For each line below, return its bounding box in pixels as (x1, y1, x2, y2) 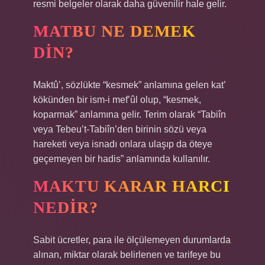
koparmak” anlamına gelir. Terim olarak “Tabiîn (33, 109, 226, 119)
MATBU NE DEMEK (33, 22, 196, 40)
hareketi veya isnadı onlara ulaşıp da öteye (33, 139, 212, 149)
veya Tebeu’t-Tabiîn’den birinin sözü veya (33, 124, 206, 134)
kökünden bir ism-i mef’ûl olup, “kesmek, (33, 95, 201, 105)
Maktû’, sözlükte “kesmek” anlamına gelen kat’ (33, 80, 225, 90)
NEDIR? (33, 198, 98, 216)
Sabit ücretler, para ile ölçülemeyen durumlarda (33, 235, 231, 245)
